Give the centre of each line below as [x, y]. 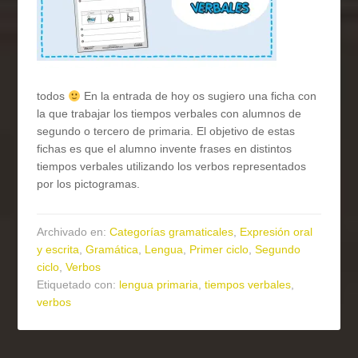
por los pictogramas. [89, 184]
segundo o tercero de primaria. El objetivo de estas [166, 131]
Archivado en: [74, 232]
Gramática [112, 250]
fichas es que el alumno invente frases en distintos [165, 149]
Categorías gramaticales [172, 232]
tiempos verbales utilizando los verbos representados [172, 167]
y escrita [58, 250]
